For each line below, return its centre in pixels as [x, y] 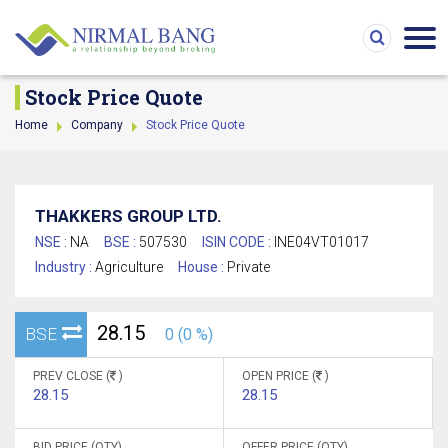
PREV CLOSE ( [71, 376]
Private [248, 267]
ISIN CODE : [238, 242]
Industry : [65, 267]
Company [97, 125]
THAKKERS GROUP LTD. [128, 216]
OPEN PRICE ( [279, 376]
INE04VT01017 [321, 242]
